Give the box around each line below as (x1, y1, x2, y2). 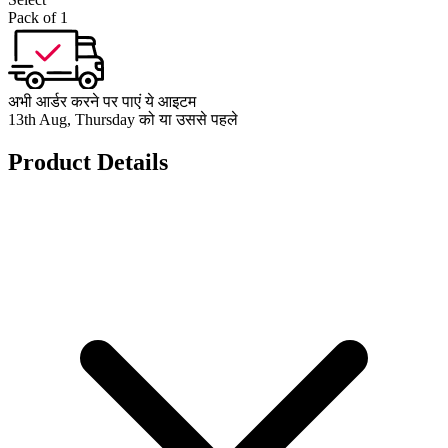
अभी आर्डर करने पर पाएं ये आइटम (8, 92, 196, 110)
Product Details (8, 148, 168, 175)
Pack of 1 (8, 8, 68, 26)
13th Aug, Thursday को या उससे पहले (8, 110, 238, 128)
